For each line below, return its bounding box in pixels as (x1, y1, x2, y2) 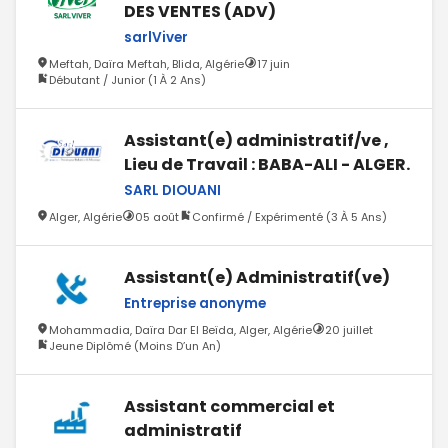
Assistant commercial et (124, 394, 335, 418)
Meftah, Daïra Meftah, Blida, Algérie (49, 55, 244, 72)
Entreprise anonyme (124, 293, 266, 313)
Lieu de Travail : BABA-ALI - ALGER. (124, 152, 410, 176)
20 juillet (325, 321, 373, 338)
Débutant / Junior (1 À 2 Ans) (49, 71, 206, 88)
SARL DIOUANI (124, 180, 221, 200)
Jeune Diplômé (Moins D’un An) (49, 337, 221, 354)
